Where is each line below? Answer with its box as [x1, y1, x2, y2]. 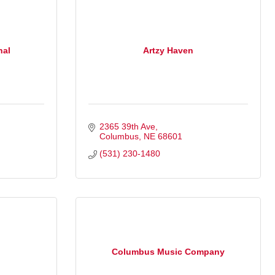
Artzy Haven [143, 45, 193, 55]
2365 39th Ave [99, 122, 155, 132]
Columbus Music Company [112, 246, 225, 257]
